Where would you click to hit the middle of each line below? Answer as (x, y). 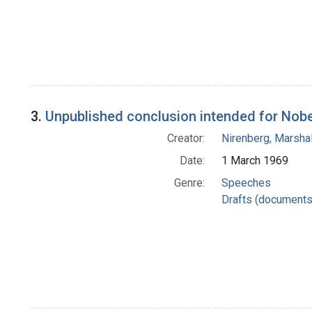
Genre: (189, 183)
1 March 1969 (255, 161)
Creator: (186, 139)
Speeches (246, 183)
